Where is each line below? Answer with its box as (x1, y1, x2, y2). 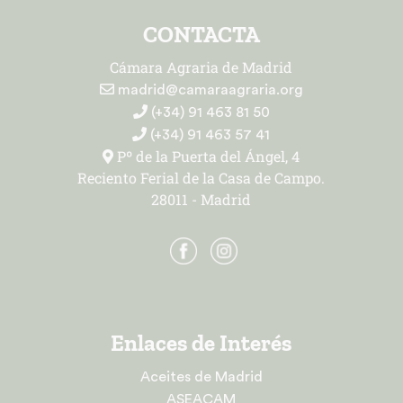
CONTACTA (142, 21, 260, 49)
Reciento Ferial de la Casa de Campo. (77, 168, 326, 188)
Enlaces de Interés (111, 329, 292, 357)
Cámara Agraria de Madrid (110, 58, 293, 77)
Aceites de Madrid (139, 370, 263, 385)
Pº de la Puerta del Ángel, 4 (113, 147, 300, 166)
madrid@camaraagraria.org (113, 83, 303, 98)
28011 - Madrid (151, 190, 252, 210)
